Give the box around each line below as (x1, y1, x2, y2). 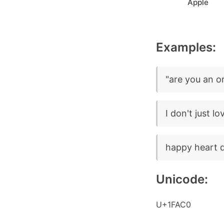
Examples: (156, 40, 216, 54)
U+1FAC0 (156, 199, 191, 209)
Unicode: (156, 172, 208, 186)
